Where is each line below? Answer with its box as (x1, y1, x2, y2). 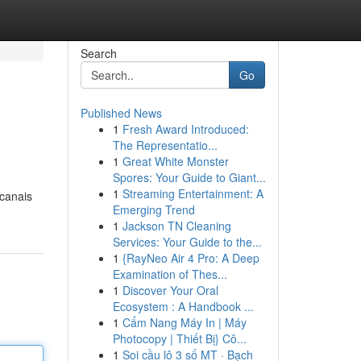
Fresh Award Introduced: (122, 121, 249, 137)
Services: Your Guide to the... (112, 234, 262, 250)
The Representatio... (112, 137, 218, 153)
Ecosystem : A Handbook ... (112, 298, 254, 314)
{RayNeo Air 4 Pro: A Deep (122, 250, 259, 266)
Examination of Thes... (112, 266, 227, 282)
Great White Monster (122, 153, 229, 169)
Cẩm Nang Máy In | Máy (122, 314, 247, 330)
